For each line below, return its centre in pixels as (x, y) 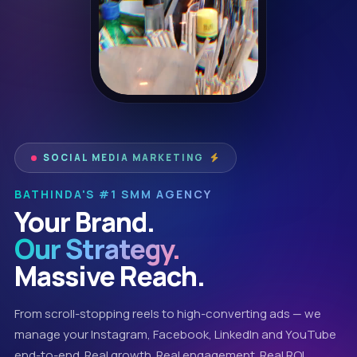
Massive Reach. (110, 276)
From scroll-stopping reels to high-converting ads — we (168, 314)
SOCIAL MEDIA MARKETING (124, 157)
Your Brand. (84, 222)
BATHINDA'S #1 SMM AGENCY (113, 194)
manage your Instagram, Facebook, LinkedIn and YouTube (175, 334)
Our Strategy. (97, 249)
